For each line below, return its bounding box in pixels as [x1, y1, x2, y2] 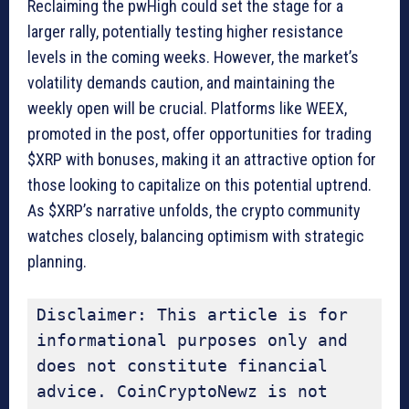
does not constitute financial [37, 356, 328, 376]
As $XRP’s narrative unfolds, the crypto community [27, 201, 361, 221]
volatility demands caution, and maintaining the [27, 73, 335, 93]
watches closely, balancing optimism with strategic [27, 226, 364, 246]
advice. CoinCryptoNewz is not [37, 382, 328, 402]
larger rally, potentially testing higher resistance [27, 22, 343, 42]
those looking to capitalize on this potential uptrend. [27, 175, 372, 195]
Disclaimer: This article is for [37, 305, 348, 325]
